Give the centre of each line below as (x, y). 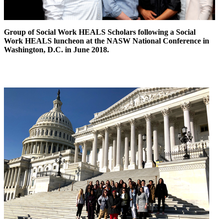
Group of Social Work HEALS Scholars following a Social (100, 32)
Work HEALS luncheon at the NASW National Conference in (107, 41)
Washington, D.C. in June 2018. (56, 49)
